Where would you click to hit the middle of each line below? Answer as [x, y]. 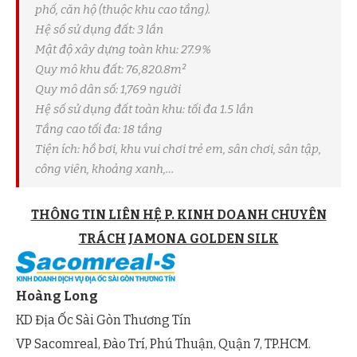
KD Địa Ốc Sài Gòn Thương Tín [104, 320]
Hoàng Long [57, 296]
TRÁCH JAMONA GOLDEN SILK [178, 239]
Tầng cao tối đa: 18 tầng [99, 129]
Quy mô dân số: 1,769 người [108, 90]
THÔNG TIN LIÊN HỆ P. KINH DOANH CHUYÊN [178, 215]
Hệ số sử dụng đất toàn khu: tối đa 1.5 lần [144, 110]
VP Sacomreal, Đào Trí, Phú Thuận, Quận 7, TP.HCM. [163, 344]
